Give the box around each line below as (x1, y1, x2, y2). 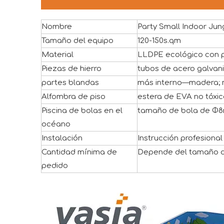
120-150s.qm (137, 36, 181, 45)
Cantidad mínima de (41, 148, 117, 157)
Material (41, 50, 73, 59)
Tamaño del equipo (41, 36, 113, 45)
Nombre (41, 22, 72, 31)
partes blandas (41, 78, 99, 87)
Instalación (41, 134, 82, 143)
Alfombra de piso (41, 92, 105, 101)
